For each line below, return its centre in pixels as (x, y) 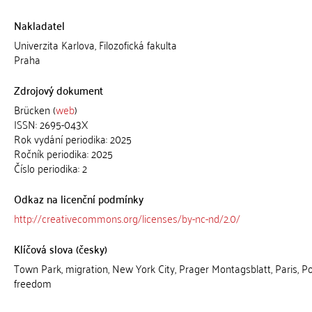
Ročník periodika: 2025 (63, 153)
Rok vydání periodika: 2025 (72, 139)
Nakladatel (39, 25)
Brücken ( (34, 109)
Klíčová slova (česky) (60, 249)
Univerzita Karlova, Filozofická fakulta (95, 45)
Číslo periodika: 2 (50, 168)
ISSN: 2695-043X (51, 124)
